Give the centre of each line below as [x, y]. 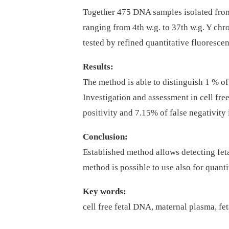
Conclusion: [105, 137]
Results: [98, 67]
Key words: [105, 192]
